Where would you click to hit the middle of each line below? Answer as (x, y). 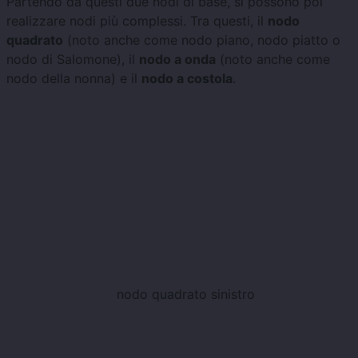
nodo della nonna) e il (74, 78)
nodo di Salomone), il (73, 59)
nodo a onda (177, 59)
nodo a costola (187, 78)
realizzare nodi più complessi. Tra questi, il (137, 20)
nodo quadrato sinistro (185, 294)
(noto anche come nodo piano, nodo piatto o (202, 40)
